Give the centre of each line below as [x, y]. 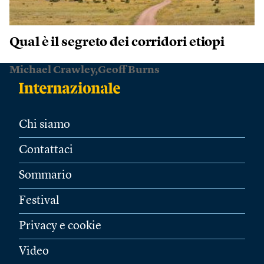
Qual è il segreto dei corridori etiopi [117, 43]
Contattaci [46, 151]
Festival [39, 201]
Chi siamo [44, 125]
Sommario [45, 176]
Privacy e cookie [60, 227]
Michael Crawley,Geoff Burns [85, 70]
